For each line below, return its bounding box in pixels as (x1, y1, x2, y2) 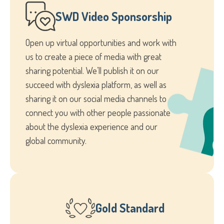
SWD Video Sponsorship (55, 8, 172, 24)
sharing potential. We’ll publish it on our (25, 65, 159, 76)
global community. (25, 135, 86, 146)
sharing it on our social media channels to (25, 93, 166, 104)
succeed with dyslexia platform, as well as (25, 79, 166, 90)
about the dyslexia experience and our (25, 121, 157, 132)
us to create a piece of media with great (25, 51, 161, 62)
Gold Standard (95, 200, 164, 216)
